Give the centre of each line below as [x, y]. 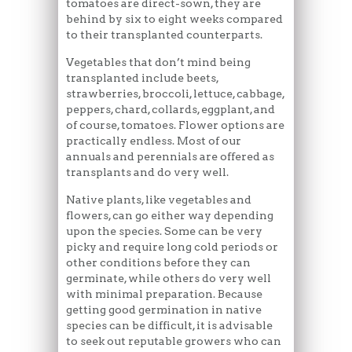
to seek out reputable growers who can [174, 341]
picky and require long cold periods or [172, 247]
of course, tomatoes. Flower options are [175, 125]
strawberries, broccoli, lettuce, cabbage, [175, 94]
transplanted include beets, [142, 78]
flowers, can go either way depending [170, 216]
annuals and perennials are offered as [170, 157]
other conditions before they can [158, 263]
